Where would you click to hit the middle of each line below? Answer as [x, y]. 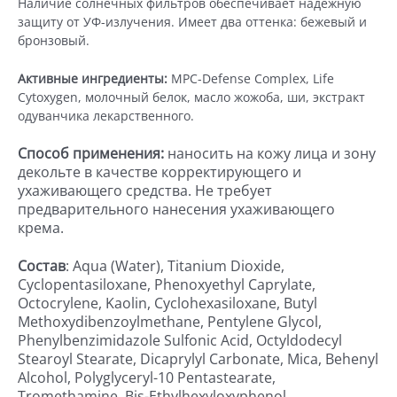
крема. [41, 227]
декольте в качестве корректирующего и [160, 171]
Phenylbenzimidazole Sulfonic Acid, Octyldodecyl [180, 340]
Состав [42, 265]
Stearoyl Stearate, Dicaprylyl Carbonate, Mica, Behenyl [198, 358]
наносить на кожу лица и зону [272, 153]
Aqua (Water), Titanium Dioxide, [179, 265]
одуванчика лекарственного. [106, 115]
